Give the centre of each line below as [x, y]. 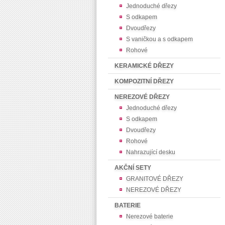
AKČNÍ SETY [133, 168]
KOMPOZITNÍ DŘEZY [144, 81]
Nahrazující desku [151, 152]
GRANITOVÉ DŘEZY [155, 179]
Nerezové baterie [150, 216]
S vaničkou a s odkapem [159, 39]
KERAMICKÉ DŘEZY [144, 66]
